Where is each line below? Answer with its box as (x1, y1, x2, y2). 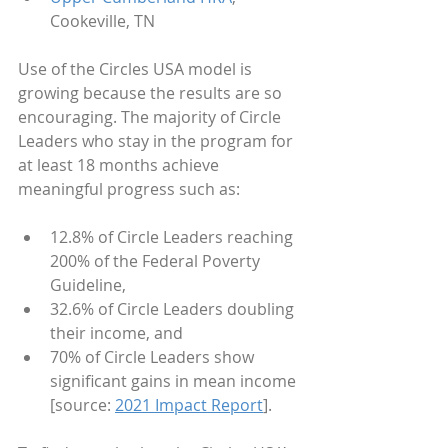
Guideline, (50, 274, 126, 296)
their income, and (50, 322, 183, 344)
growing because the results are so (18, 82, 286, 104)
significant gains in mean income (50, 370, 300, 392)
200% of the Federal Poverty (50, 250, 264, 272)
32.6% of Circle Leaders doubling (50, 298, 298, 320)
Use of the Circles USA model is (18, 58, 256, 80)
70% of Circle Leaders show (50, 346, 258, 368)
